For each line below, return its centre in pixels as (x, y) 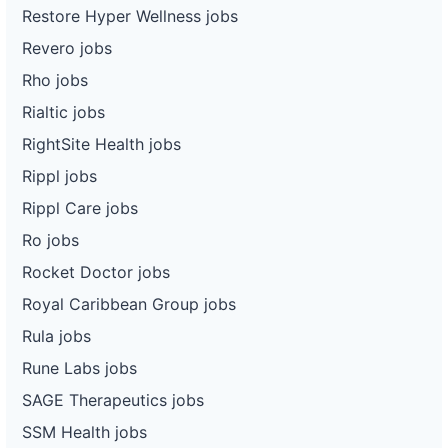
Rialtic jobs (63, 111)
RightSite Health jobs (101, 143)
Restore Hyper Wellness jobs (130, 15)
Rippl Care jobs (80, 207)
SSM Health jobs (84, 431)
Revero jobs (67, 47)
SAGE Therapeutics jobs (113, 399)
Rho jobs (55, 79)
